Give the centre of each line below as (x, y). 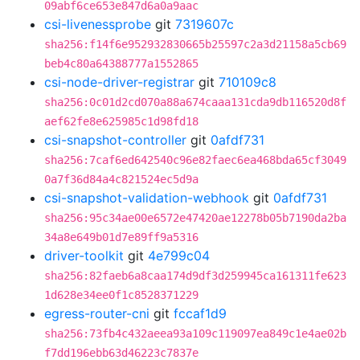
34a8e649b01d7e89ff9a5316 (121, 237)
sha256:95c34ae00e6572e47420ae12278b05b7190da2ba (195, 218)
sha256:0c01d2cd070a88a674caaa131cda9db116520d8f (195, 102)
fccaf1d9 (200, 313)
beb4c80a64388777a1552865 (121, 63)
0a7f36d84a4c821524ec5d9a (121, 179)
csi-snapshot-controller (115, 140)
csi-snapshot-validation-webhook (147, 198)
